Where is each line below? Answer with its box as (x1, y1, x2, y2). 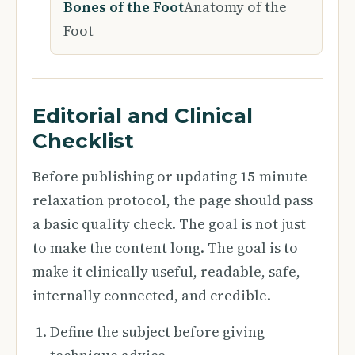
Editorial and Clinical (32, 103, 253, 128)
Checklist (32, 128, 134, 154)
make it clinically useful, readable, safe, (32, 261, 300, 281)
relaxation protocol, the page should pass (32, 190, 313, 210)
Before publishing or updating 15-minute (32, 166, 307, 186)
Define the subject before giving (50, 322, 265, 342)
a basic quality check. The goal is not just (32, 214, 306, 234)
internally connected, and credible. (32, 285, 271, 305)
